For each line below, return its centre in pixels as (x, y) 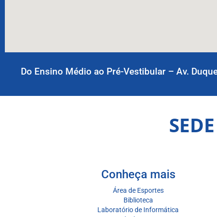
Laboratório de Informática (138, 210)
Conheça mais (138, 175)
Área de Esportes (138, 191)
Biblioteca (138, 200)
